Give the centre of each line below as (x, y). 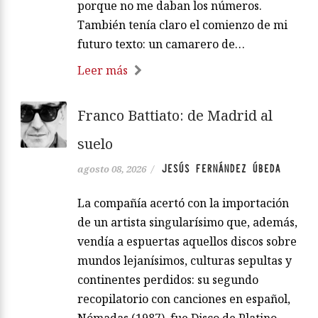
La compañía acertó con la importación (183, 203)
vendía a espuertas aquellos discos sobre (187, 241)
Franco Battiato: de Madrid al (175, 115)
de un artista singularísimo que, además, (187, 222)
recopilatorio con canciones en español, (184, 298)
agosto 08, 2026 (112, 169)
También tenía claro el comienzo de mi (182, 24)
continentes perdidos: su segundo (168, 279)
